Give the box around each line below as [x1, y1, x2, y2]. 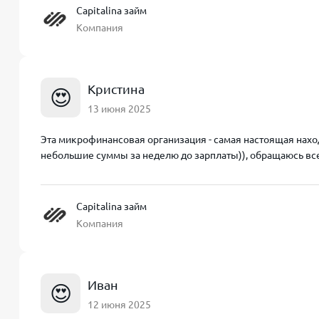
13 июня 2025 [88, 103, 151, 115]
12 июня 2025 [88, 298, 151, 310]
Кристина [88, 81, 145, 96]
